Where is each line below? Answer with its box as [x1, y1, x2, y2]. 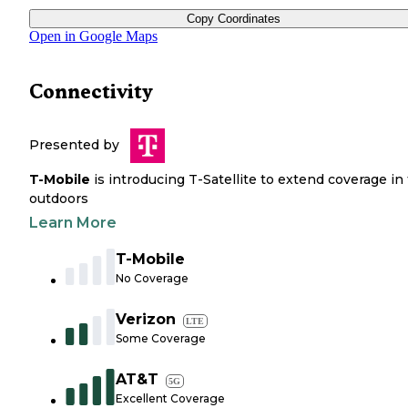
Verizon [116, 311, 176, 329]
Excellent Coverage [116, 392, 225, 406]
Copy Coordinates [186, 12, 280, 26]
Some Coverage [116, 331, 206, 346]
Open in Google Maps [29, 28, 158, 45]
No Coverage [116, 271, 189, 286]
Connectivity [29, 80, 153, 104]
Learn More [29, 214, 117, 232]
